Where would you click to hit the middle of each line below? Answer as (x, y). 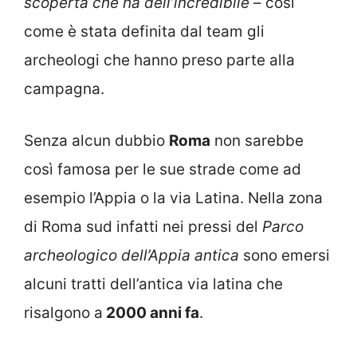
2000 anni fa (151, 312)
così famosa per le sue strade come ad (163, 169)
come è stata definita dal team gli (144, 32)
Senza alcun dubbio (96, 140)
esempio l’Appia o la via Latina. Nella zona (173, 198)
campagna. (64, 89)
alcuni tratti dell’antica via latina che (153, 284)
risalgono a (63, 312)
